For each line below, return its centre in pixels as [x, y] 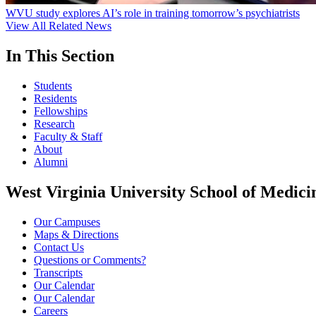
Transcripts [58, 272]
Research [54, 124]
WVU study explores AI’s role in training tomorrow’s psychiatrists [153, 13]
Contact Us [59, 247]
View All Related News [59, 26]
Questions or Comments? [90, 260]
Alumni [51, 162]
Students [53, 86]
